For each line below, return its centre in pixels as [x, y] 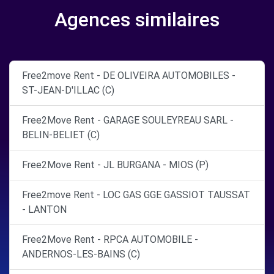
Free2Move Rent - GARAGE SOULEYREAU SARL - [128, 120]
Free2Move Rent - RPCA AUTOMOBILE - [110, 239]
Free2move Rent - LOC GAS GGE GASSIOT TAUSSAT [136, 195]
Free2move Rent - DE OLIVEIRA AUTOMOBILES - [129, 76]
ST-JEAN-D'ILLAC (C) [68, 90]
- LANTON [44, 209]
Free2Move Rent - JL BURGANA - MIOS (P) [115, 165]
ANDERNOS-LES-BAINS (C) [81, 254]
